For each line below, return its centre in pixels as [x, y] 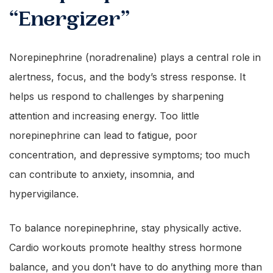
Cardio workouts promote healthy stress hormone [126, 247]
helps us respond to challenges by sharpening [116, 96]
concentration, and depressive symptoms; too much [129, 155]
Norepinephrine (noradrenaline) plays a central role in [135, 57]
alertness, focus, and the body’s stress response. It [127, 77]
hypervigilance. [44, 194]
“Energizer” [69, 19]
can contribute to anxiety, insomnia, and [102, 174]
